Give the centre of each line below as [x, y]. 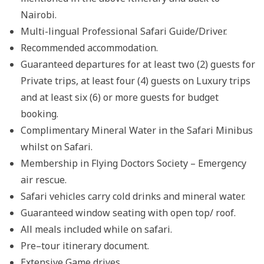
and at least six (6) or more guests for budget [120, 97]
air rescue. [44, 179]
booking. [39, 113]
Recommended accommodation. [89, 47]
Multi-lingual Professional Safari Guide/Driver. [124, 31]
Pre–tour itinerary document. [85, 245]
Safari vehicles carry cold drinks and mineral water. [133, 196]
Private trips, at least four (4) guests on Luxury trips [136, 80]
